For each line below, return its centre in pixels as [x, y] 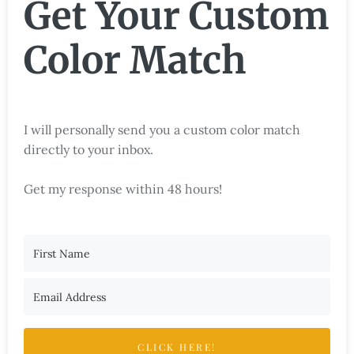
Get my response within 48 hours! [123, 189]
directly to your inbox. [88, 150]
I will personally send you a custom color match [162, 130]
